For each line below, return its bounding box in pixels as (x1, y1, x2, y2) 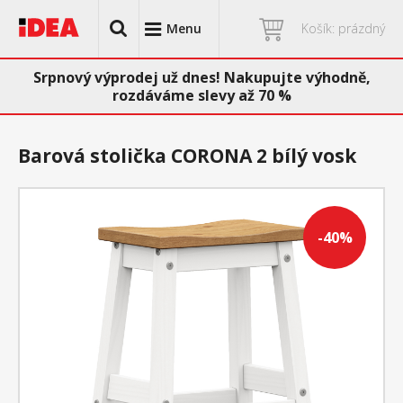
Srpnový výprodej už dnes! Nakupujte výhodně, (32, 67, 371, 87)
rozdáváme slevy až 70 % (112, 85, 291, 105)
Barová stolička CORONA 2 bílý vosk (18, 143, 356, 168)
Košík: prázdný (301, 20, 385, 37)
